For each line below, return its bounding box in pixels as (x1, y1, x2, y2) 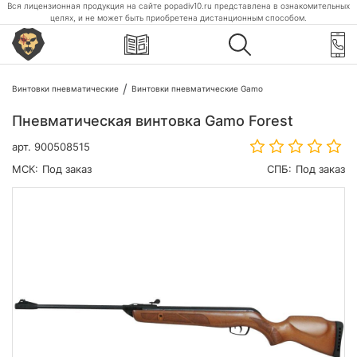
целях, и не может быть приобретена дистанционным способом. (50, 13, 307, 22)
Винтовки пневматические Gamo (131, 84, 263, 93)
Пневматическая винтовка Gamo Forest (12, 112, 293, 129)
